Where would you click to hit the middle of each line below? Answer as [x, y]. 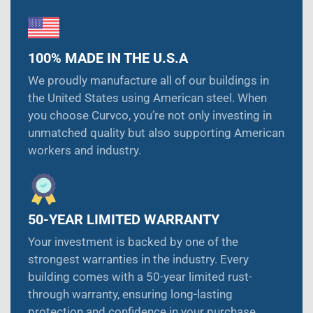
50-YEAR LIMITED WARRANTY [124, 220]
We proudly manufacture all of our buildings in [148, 81]
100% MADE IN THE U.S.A [108, 58]
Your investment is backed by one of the [133, 242]
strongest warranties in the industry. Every [138, 260]
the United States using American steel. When [147, 98]
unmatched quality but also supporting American [156, 133]
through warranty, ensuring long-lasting [130, 294]
